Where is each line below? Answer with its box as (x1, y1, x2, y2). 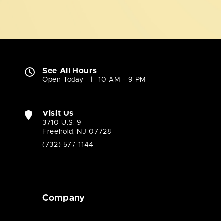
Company (42, 193, 86, 203)
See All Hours (42, 66, 97, 74)
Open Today (42, 76, 84, 83)
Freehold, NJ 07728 (42, 128, 112, 135)
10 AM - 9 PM (98, 76, 147, 83)
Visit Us (42, 109, 74, 117)
